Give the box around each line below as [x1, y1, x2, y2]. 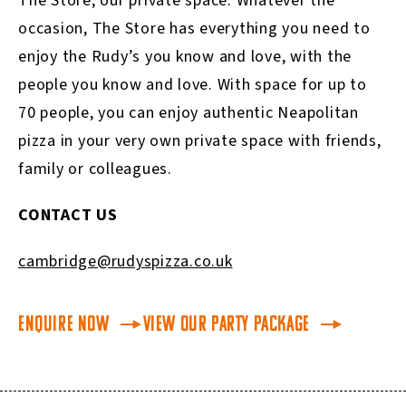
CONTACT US [18, 204, 118, 227]
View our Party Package [142, 314, 310, 337]
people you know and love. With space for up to [18, 73, 367, 97]
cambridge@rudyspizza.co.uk [18, 250, 233, 274]
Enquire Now [18, 314, 110, 337]
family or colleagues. [18, 158, 172, 181]
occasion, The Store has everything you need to [18, 17, 371, 41]
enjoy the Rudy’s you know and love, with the [18, 45, 352, 69]
